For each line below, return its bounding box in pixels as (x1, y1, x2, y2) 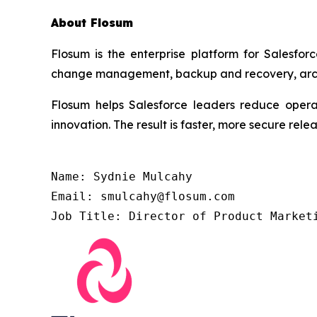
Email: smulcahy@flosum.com (51, 189, 235, 203)
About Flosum (51, 15, 133, 30)
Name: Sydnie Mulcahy (51, 169, 192, 183)
